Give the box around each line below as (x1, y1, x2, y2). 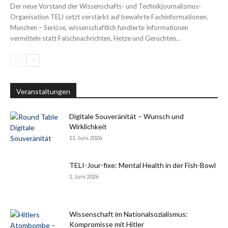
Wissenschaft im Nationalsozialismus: (69, 210, 188, 219)
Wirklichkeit (69, 122, 107, 131)
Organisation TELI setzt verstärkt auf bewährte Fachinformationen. (10, 13, 208, 21)
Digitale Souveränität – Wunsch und (69, 112, 184, 121)
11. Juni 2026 (69, 134, 102, 141)
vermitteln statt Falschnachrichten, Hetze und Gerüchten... (10, 34, 181, 43)
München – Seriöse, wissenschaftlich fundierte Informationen (10, 23, 188, 32)
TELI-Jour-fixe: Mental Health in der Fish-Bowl (69, 161, 216, 170)
